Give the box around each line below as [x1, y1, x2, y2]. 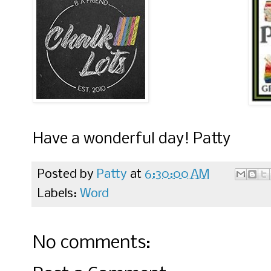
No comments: [33, 234, 151, 253]
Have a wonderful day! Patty [33, 131, 230, 148]
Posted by [38, 168, 97, 181]
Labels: [38, 188, 80, 201]
